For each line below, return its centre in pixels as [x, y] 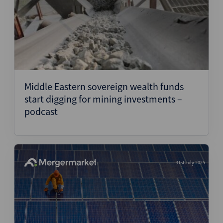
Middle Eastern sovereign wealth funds [104, 86]
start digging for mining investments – [103, 99]
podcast [41, 111]
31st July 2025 [190, 163]
